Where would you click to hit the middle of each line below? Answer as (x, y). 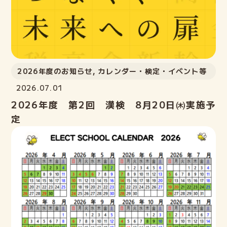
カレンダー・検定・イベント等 (153, 71)
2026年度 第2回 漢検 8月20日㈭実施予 (113, 104)
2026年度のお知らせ (55, 71)
